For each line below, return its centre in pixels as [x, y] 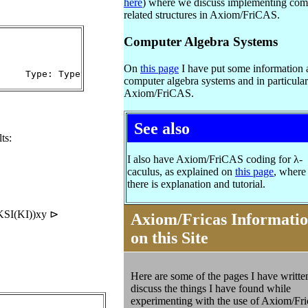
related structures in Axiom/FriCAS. [202, 15]
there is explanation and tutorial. [196, 184]
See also [162, 128]
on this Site [169, 238]
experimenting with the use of [196, 300]
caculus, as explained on [181, 171]
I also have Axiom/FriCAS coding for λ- [215, 159]
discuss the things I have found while [211, 288]
